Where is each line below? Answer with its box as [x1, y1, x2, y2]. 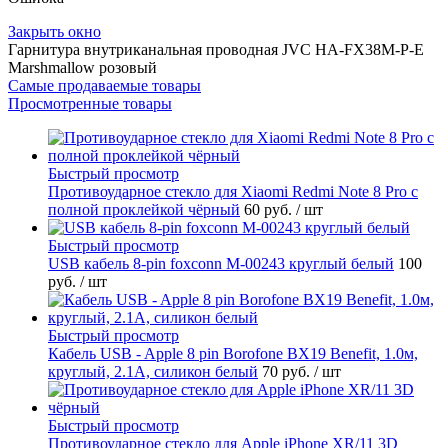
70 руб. [262, 362, 314, 380]
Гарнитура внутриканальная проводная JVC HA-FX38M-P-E [8, 40, 424, 58]
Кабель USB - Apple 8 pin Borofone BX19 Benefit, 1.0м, [48, 344, 418, 362]
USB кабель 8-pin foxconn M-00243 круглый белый [48, 254, 394, 272]
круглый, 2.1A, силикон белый [48, 362, 258, 380]
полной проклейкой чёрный [48, 200, 240, 218]
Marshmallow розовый [8, 58, 157, 76]
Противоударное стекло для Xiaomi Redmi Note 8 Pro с [48, 182, 418, 200]
